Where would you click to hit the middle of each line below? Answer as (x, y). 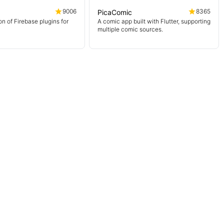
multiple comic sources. (130, 29)
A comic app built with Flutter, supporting (154, 21)
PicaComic (115, 12)
